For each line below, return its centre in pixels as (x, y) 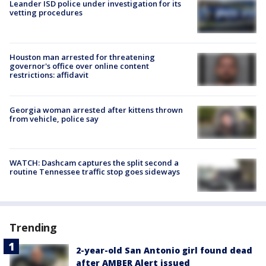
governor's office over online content (79, 66)
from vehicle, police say (54, 118)
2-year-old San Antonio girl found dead (164, 251)
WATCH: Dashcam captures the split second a (94, 163)
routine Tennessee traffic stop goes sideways (95, 172)
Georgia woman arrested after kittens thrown (96, 110)
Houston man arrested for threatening (82, 57)
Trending (34, 228)
